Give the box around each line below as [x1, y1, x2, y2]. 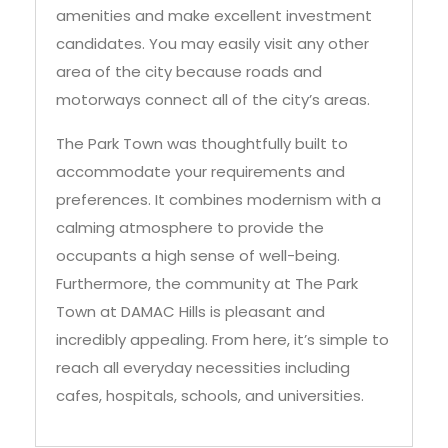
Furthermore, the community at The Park [56, 273, 358, 295]
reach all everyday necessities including [56, 357, 350, 379]
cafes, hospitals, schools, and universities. [56, 385, 364, 407]
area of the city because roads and [56, 61, 322, 83]
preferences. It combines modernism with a [56, 189, 381, 211]
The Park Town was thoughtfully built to [56, 133, 348, 155]
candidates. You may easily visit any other [56, 33, 369, 55]
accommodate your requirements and [56, 161, 345, 183]
